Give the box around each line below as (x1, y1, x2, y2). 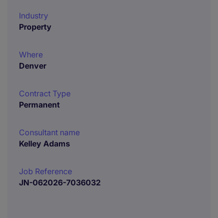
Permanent (19, 100, 60, 109)
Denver (19, 61, 46, 71)
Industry (19, 11, 48, 20)
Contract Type (19, 89, 71, 98)
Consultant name (19, 127, 80, 137)
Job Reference (19, 166, 72, 176)
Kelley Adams (19, 139, 70, 148)
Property (19, 22, 52, 32)
